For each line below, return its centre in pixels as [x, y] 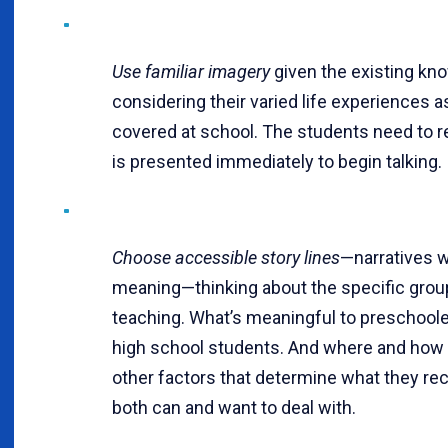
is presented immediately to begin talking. [277, 161]
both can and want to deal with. [234, 407]
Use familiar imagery [191, 71]
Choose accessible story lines [226, 257]
